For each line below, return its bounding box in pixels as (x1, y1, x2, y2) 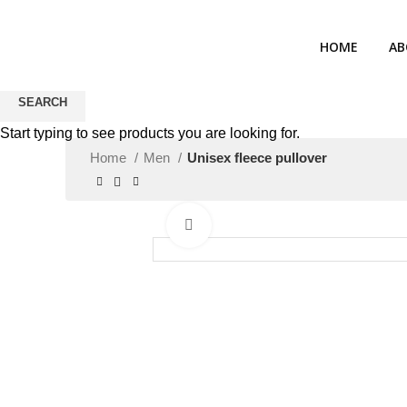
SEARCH (18, 95, 67, 109)
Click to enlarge (212, 218, 300, 232)
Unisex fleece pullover (187, 150, 327, 165)
